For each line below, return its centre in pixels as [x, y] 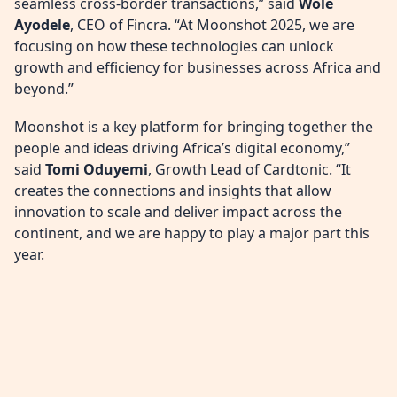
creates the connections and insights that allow [173, 190]
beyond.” [44, 88]
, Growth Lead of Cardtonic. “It [249, 169]
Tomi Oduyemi [97, 169]
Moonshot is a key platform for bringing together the [194, 126]
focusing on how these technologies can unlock [174, 46]
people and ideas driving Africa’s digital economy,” [182, 148]
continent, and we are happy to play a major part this [192, 233]
